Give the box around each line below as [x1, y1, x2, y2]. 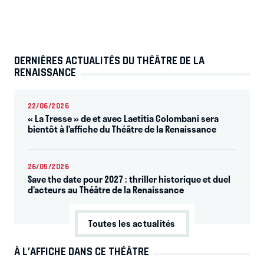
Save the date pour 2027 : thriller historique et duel [27, 171, 230, 186]
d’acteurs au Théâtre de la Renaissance [27, 182, 184, 197]
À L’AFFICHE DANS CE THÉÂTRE [14, 245, 149, 259]
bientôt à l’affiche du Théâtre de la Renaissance [27, 121, 216, 136]
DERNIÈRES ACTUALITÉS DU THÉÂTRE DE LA [14, 54, 204, 67]
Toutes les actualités [88, 216, 176, 230]
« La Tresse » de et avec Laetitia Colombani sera [27, 111, 219, 126]
